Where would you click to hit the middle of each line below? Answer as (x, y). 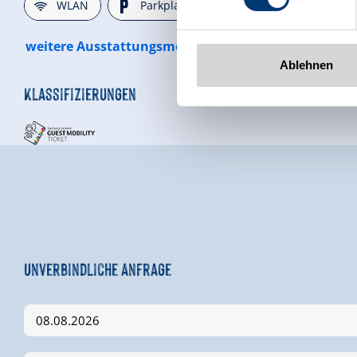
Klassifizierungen (80, 92)
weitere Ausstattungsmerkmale (127, 46)
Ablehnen (306, 65)
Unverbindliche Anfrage (98, 268)
